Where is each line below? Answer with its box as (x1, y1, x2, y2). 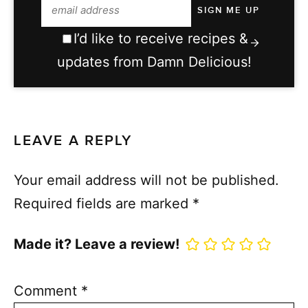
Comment (14, 282, 81, 299)
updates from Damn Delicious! (56, 53, 252, 70)
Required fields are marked (14, 195, 192, 212)
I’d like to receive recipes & (74, 30, 248, 47)
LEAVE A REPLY (14, 132, 133, 150)
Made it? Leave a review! (14, 236, 179, 253)
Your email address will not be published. (14, 172, 279, 189)
